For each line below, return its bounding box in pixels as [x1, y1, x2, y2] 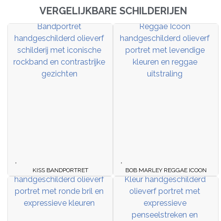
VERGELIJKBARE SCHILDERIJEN [39, 5, 187, 17]
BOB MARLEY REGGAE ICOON [125, 167, 207, 174]
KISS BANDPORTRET [32, 167, 88, 174]
